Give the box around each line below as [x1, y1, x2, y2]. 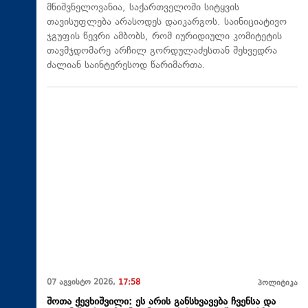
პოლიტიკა [258, 277, 298, 289]
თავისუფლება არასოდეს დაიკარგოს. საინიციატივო [47, 14, 287, 30]
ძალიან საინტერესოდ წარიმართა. [47, 58, 206, 73]
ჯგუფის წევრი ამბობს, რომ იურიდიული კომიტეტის [47, 29, 282, 44]
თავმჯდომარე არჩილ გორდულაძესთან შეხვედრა [47, 43, 277, 58]
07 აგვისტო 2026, [47, 276, 118, 289]
